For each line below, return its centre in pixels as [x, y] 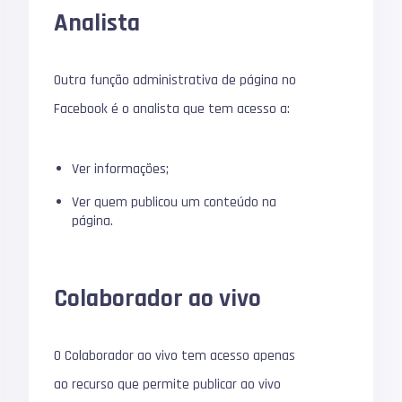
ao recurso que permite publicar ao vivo [168, 384]
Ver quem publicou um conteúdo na [175, 202]
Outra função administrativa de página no [175, 80]
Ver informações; [121, 169]
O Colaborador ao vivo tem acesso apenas [175, 355]
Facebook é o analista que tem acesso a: [172, 109]
